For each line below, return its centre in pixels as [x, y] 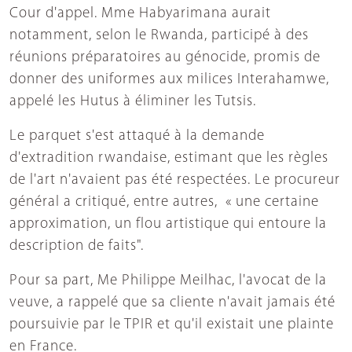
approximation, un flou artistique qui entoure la [168, 225]
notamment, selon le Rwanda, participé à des [159, 36]
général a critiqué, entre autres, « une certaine [164, 203]
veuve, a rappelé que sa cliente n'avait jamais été [172, 303]
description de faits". [77, 247]
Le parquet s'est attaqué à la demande [137, 137]
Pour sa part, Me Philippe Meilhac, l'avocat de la [168, 281]
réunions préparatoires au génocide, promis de [165, 58]
